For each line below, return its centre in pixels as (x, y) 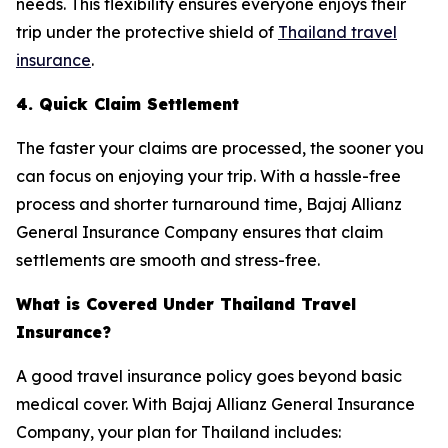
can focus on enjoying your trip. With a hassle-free (208, 175)
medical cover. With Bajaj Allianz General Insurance (215, 403)
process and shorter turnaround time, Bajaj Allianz (209, 203)
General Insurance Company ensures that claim (199, 231)
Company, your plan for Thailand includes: (178, 431)
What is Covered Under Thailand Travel (186, 303)
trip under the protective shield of (147, 31)
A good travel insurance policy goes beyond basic (209, 375)
